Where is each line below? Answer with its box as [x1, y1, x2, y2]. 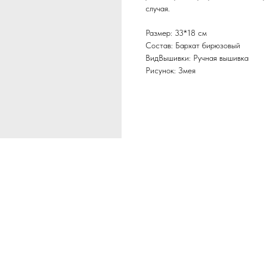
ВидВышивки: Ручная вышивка [145, 53, 249, 63]
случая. [145, 4, 170, 14]
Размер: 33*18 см [145, 28, 207, 38]
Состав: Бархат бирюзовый [145, 41, 240, 51]
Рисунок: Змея [145, 66, 195, 76]
